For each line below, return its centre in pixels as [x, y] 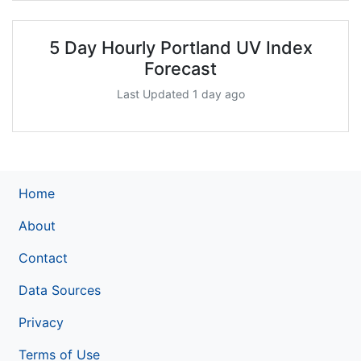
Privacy [41, 322]
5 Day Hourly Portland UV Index [180, 47]
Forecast [180, 68]
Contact [43, 257]
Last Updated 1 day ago [180, 93]
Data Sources [60, 290]
